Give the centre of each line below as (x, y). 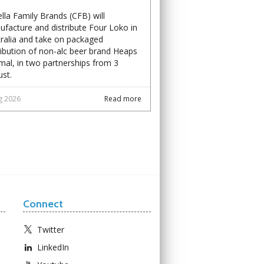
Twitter (50, 229)
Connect (43, 204)
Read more (123, 98)
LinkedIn (53, 247)
